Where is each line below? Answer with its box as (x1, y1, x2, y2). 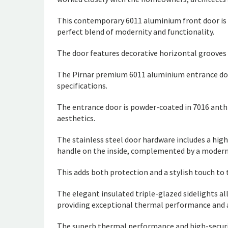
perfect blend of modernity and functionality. (57, 26, 214, 37)
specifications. (57, 80, 107, 91)
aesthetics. (57, 113, 95, 123)
